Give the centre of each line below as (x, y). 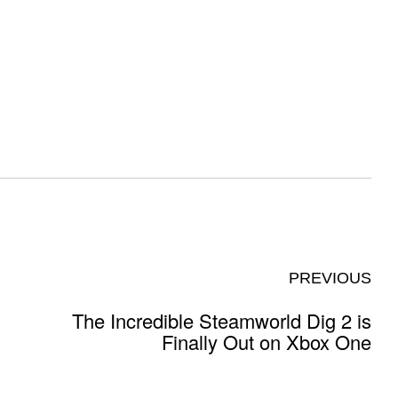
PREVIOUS (330, 278)
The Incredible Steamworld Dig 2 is (222, 320)
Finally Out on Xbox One (267, 341)
